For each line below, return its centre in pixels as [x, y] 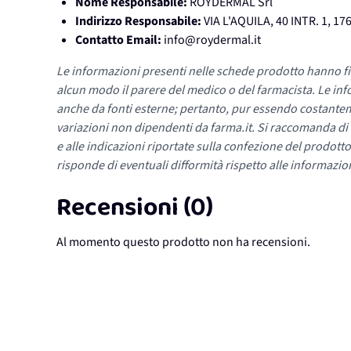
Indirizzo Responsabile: [138, 22]
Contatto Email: [118, 40]
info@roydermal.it [212, 40]
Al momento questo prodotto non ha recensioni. [183, 242]
